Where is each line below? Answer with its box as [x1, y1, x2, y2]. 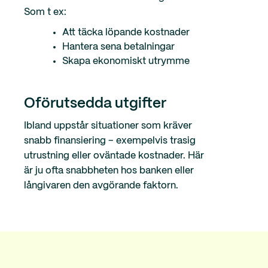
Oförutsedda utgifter [24, 97, 166, 111]
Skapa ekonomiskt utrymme [62, 57, 190, 66]
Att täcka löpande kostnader [62, 28, 190, 38]
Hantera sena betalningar [62, 42, 175, 52]
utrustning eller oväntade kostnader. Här [24, 151, 204, 161]
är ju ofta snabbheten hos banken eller [24, 166, 194, 176]
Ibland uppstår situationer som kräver [24, 121, 192, 131]
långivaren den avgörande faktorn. [24, 181, 178, 191]
